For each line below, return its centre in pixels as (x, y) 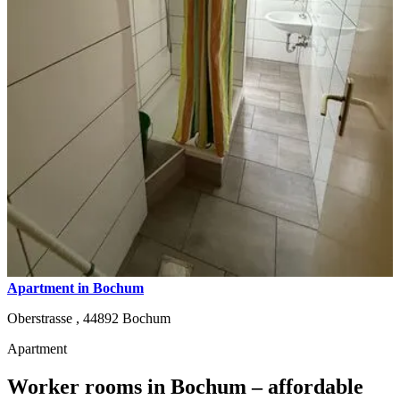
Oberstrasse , (45, 318)
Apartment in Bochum (75, 287)
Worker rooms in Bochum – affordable (185, 386)
